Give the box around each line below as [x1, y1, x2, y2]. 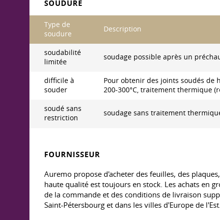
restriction [44, 113, 78, 122]
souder [44, 85, 67, 94]
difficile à [44, 76, 74, 85]
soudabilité [44, 48, 81, 57]
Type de [44, 20, 70, 29]
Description [104, 25, 141, 33]
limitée [44, 57, 67, 66]
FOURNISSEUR [44, 149, 100, 160]
